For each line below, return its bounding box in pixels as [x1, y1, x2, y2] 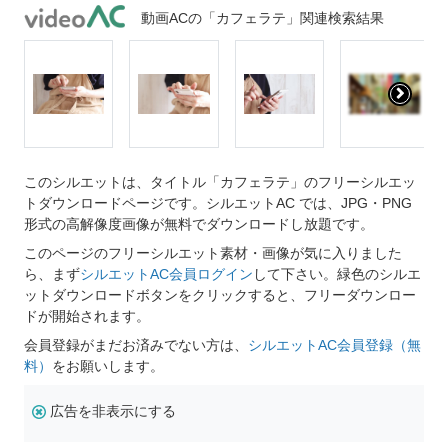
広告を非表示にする [50, 403, 176, 420]
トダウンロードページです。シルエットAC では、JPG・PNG [24, 195, 412, 212]
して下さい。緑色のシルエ [253, 266, 421, 283]
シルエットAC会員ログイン [80, 266, 253, 283]
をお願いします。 [52, 358, 164, 375]
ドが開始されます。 [24, 308, 150, 325]
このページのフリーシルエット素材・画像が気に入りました [24, 245, 402, 262]
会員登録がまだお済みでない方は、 [24, 337, 248, 354]
